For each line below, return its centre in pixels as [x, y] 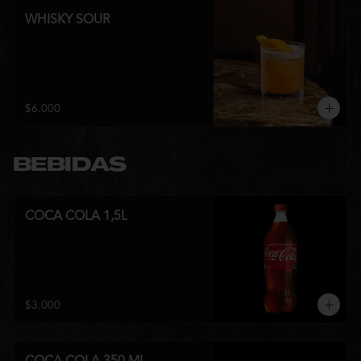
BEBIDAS [70, 166]
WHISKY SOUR [67, 20]
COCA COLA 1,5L [76, 217]
